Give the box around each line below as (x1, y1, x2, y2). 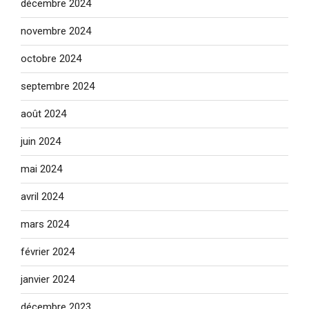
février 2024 (21, 246, 74, 259)
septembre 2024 (21, 80, 94, 93)
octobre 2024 (21, 52, 81, 66)
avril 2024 (21, 190, 63, 203)
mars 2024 (21, 218, 69, 231)
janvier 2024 (21, 273, 74, 286)
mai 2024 (21, 163, 62, 176)
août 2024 (21, 108, 66, 121)
